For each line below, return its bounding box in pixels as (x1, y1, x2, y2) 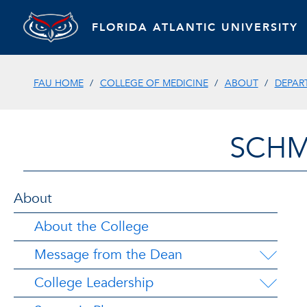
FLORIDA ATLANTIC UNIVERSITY (91, 19, 298, 35)
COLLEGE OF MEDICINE (99, 76, 208, 90)
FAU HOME (33, 76, 84, 90)
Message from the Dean (34, 245, 182, 264)
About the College (34, 217, 149, 236)
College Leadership (34, 273, 153, 292)
